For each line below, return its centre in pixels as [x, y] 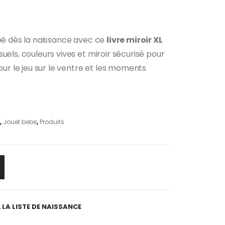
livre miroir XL [135, 40]
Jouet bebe [20, 122]
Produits [52, 122]
